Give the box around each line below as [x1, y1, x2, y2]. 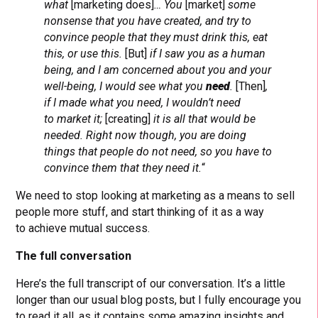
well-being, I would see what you [44, 79, 207, 93]
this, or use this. [44, 46, 126, 60]
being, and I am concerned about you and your [44, 62, 272, 77]
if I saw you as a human [147, 46, 266, 60]
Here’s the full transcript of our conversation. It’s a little [16, 276, 286, 290]
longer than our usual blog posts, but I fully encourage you [16, 292, 302, 307]
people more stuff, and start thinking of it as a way [16, 204, 265, 219]
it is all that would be [150, 111, 256, 126]
